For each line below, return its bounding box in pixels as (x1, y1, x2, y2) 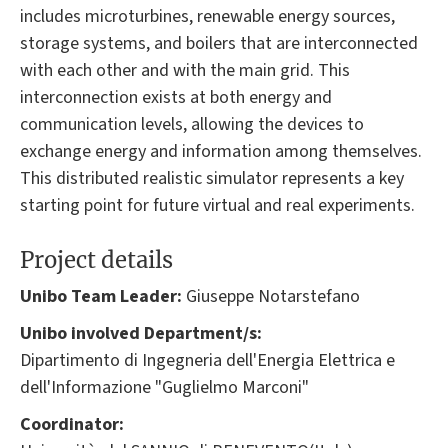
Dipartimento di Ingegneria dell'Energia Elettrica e (20, 348, 395, 374)
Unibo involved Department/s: (20, 321, 262, 347)
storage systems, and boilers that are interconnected (20, 31, 418, 57)
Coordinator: (20, 412, 124, 438)
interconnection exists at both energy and (20, 85, 332, 111)
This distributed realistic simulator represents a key (20, 166, 404, 192)
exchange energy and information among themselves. (20, 139, 422, 165)
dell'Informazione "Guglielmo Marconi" (20, 375, 309, 401)
